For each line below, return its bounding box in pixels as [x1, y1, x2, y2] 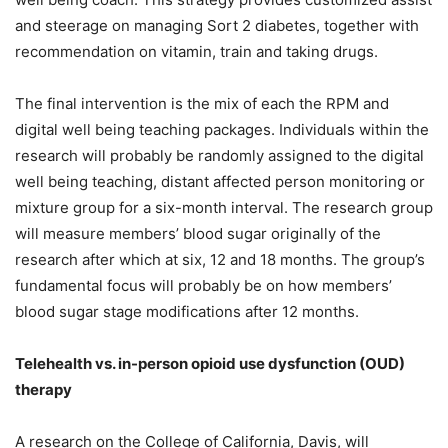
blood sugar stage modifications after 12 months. [15, 302, 359, 322]
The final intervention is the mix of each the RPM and [15, 94, 389, 114]
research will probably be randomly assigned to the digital [15, 146, 424, 166]
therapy [15, 380, 72, 400]
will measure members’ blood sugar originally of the [15, 224, 381, 244]
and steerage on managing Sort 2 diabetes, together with [15, 16, 419, 36]
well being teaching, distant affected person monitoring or [15, 172, 425, 192]
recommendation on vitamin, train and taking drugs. [15, 42, 382, 62]
